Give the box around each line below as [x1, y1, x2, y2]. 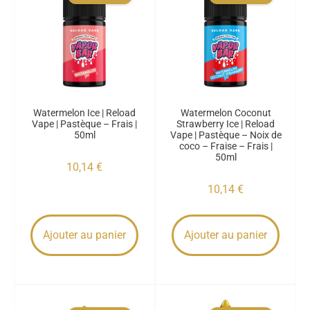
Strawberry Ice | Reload [176, 118, 275, 129]
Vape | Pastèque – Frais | [32, 118, 137, 129]
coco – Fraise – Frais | [179, 140, 273, 152]
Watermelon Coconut [180, 107, 271, 118]
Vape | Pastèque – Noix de [170, 129, 282, 140]
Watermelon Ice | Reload [33, 107, 136, 118]
